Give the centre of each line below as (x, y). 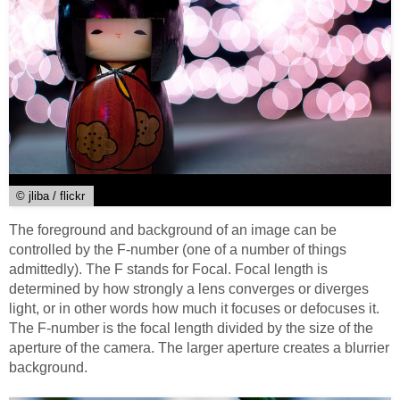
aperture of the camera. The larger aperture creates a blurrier (199, 347)
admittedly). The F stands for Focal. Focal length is (168, 269)
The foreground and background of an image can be (173, 229)
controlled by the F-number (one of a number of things (178, 249)
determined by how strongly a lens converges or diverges (189, 288)
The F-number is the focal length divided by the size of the (191, 328)
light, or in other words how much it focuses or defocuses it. (194, 308)
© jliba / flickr (50, 196)
